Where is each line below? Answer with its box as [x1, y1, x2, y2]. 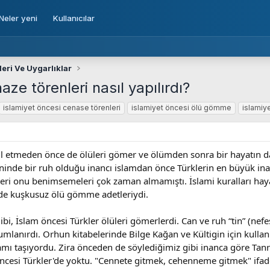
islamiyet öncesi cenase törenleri [3, 103, 121, 112]
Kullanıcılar [53, 13, 95, 23]
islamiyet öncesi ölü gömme [131, 103, 231, 112]
